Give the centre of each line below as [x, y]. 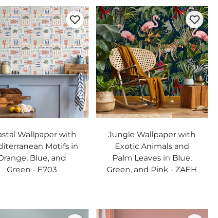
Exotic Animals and [152, 146]
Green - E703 [32, 170]
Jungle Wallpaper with [152, 135]
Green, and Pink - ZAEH [152, 170]
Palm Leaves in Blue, [152, 158]
